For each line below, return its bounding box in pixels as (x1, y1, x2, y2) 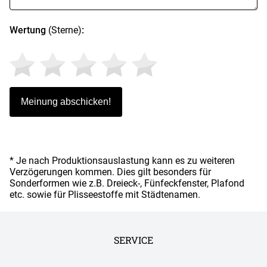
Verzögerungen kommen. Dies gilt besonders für (10, 166, 211, 178)
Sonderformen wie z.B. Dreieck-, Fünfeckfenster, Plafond (10, 178, 244, 190)
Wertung (10, 24, 46, 36)
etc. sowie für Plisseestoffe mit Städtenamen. (10, 189, 200, 201)
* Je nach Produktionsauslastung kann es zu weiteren (10, 155, 235, 167)
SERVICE (114, 234, 153, 247)
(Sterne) (46, 24, 82, 36)
